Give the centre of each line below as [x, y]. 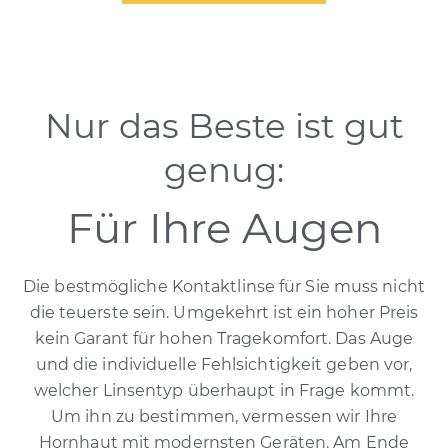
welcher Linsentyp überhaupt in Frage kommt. [224, 391]
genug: [224, 170]
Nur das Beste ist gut [224, 126]
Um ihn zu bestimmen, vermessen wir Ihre [224, 417]
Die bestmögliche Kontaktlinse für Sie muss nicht [224, 287]
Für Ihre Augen [224, 228]
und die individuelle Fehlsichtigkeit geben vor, [224, 365]
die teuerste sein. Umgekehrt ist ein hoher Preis [224, 313]
